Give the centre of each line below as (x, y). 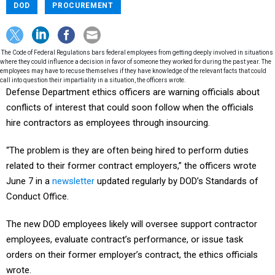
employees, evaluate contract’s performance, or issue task (125, 239)
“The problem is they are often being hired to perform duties (127, 150)
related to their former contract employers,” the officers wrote (131, 166)
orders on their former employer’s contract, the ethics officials (132, 255)
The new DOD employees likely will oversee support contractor (132, 224)
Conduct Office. (37, 196)
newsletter (73, 181)
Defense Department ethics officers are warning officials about (133, 92)
